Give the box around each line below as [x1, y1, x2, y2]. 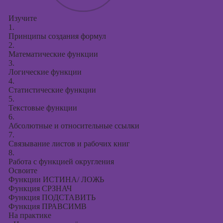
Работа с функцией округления [8, 157, 114, 166]
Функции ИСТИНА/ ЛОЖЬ [8, 175, 104, 184]
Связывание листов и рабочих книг [8, 139, 130, 148]
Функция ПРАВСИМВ [8, 202, 87, 211]
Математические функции [8, 50, 98, 58]
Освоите [8, 166, 37, 175]
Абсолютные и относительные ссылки [8, 121, 139, 130]
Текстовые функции [8, 104, 77, 112]
